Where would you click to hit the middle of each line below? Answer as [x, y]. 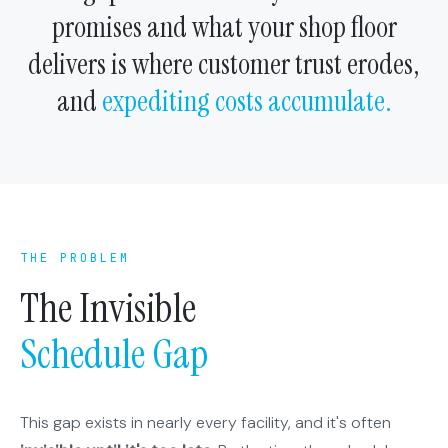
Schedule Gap [114, 354]
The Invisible [108, 308]
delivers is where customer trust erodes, [224, 64]
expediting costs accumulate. [246, 101]
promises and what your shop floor [224, 27]
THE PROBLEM [75, 258]
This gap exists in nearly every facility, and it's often [205, 423]
